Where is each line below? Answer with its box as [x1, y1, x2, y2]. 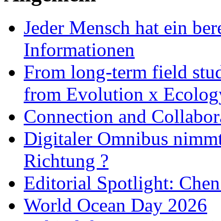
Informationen [24, 38, 135, 60]
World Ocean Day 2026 [24, 194, 207, 216]
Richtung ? [24, 149, 109, 171]
